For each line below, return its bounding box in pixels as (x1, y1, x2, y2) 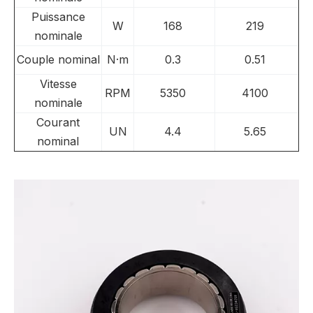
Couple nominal (16, 52, 100, 66)
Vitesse (39, 77, 77, 91)
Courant (36, 115, 80, 129)
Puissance (31, 10, 85, 24)
